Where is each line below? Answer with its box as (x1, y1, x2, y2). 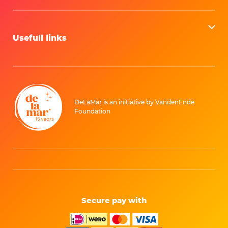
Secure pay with (81, 195, 147, 206)
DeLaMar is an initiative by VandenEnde (74, 98, 194, 106)
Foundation (74, 107, 110, 116)
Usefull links (13, 33, 67, 43)
